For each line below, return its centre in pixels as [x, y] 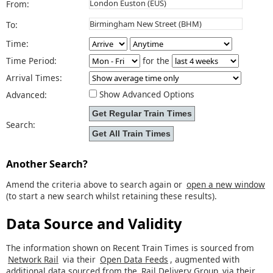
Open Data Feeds [134, 259]
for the [156, 61]
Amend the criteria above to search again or [95, 185]
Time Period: [31, 61]
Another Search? [47, 164]
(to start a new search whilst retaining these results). [112, 196]
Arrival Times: [39, 78]
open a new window [226, 185]
